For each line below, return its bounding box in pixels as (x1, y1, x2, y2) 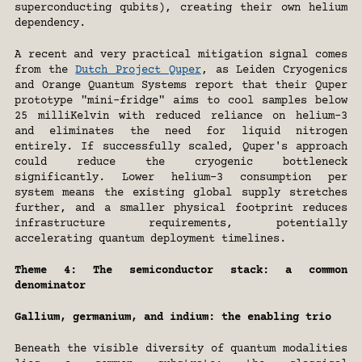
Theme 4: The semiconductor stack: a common (15, 264, 347, 278)
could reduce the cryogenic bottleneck (15, 156, 347, 170)
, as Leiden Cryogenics (200, 64, 348, 78)
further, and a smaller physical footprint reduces (15, 202, 347, 216)
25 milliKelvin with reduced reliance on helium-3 (15, 110, 347, 124)
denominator (15, 280, 86, 293)
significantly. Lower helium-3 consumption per (15, 171, 347, 185)
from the (15, 64, 76, 78)
